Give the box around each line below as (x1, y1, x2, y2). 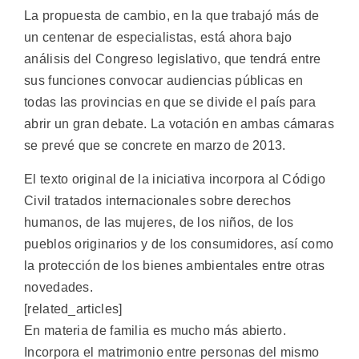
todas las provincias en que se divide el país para (24, 95, 316, 110)
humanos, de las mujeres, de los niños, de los (24, 215, 294, 229)
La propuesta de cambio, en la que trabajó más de (24, 9, 320, 23)
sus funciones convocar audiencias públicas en (24, 74, 304, 88)
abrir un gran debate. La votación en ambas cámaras (24, 117, 334, 131)
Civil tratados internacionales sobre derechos (24, 193, 292, 208)
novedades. (24, 280, 94, 294)
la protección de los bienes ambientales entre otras (24, 258, 325, 272)
